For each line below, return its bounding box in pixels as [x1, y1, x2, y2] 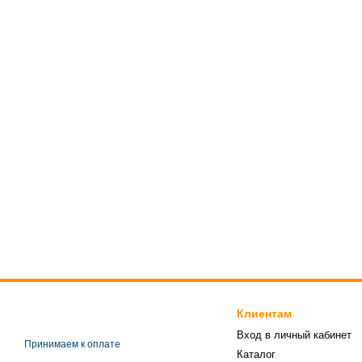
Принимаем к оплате [24, 339, 120, 350]
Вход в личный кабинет [236, 329, 351, 341]
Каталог [236, 348, 276, 360]
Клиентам [236, 307, 292, 320]
